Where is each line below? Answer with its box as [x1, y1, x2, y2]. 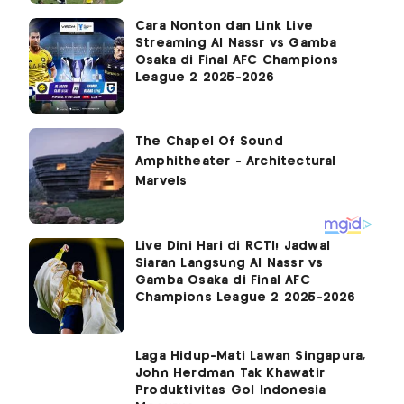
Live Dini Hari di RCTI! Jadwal [135, 239, 330, 252]
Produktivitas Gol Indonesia [135, 383, 326, 397]
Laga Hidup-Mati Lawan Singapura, [135, 349, 366, 363]
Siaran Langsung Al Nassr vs [135, 256, 324, 270]
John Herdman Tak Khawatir [135, 366, 325, 380]
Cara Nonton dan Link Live [135, 19, 313, 32]
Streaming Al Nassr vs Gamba [135, 36, 337, 50]
